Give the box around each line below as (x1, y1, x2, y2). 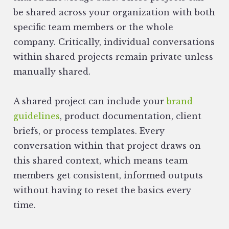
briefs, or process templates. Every (13, 126, 165, 136)
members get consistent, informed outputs (13, 170, 203, 181)
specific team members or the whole (13, 22, 173, 33)
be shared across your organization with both (13, 7, 215, 18)
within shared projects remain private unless (13, 52, 213, 62)
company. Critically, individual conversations (13, 37, 215, 48)
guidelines (13, 111, 60, 122)
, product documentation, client (60, 111, 201, 122)
